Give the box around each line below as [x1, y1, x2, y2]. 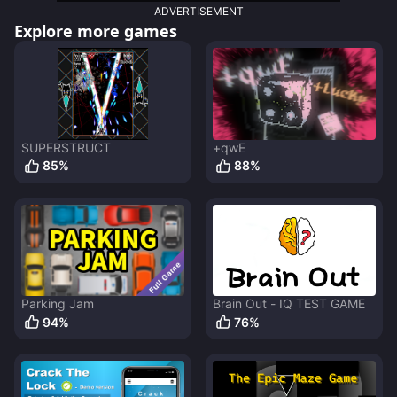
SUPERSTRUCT [21, 139, 111, 155]
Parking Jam [21, 296, 94, 312]
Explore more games [14, 20, 177, 43]
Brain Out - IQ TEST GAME [213, 296, 365, 312]
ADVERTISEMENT [153, 4, 244, 19]
